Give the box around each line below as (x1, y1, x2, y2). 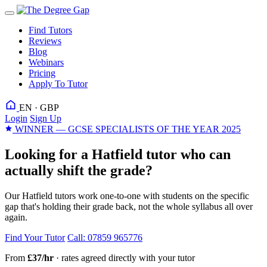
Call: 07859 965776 (67, 232, 142, 243)
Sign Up (30, 113, 61, 123)
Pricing (29, 68, 55, 78)
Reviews (29, 36, 61, 46)
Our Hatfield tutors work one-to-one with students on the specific (5, 190, 249, 201)
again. (5, 212, 27, 222)
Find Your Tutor (5, 232, 65, 243)
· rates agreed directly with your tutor (54, 252, 195, 263)
